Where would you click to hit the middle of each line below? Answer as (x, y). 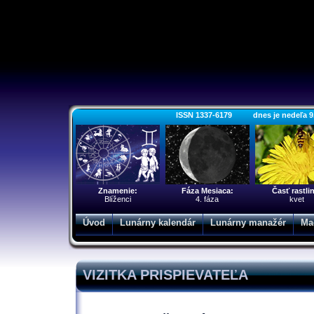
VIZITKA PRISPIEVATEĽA (165, 275)
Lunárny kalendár (157, 223)
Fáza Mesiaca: (207, 191)
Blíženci (117, 199)
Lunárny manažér (248, 223)
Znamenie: (117, 191)
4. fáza (207, 199)
